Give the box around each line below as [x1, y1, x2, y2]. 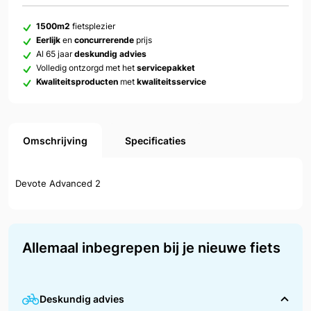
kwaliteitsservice [137, 76, 206, 87]
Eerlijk [36, 35, 62, 46]
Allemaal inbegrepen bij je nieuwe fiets [22, 239, 280, 257]
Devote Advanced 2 [15, 178, 101, 190]
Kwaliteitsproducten [36, 76, 120, 87]
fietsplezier [70, 21, 115, 32]
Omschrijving [23, 134, 88, 146]
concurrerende [74, 35, 136, 46]
